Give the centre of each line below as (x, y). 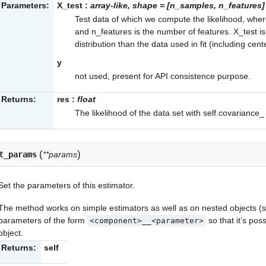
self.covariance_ (234, 113)
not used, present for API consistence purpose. (163, 76)
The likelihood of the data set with (139, 113)
